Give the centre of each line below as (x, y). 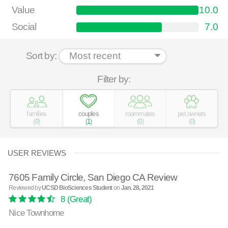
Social (24, 27)
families (37, 113)
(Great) (78, 199)
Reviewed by (25, 188)
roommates (140, 113)
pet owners (192, 113)
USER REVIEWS (37, 153)
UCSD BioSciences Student (77, 188)
